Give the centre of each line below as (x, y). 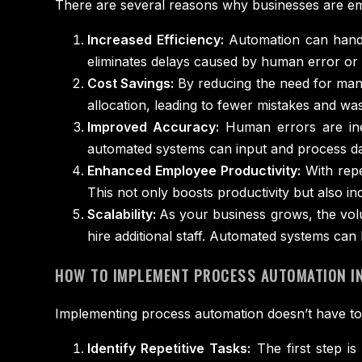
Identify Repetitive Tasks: (169, 348)
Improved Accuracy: (153, 127)
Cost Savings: (131, 84)
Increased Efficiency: (156, 40)
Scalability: (124, 215)
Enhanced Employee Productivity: (194, 171)
